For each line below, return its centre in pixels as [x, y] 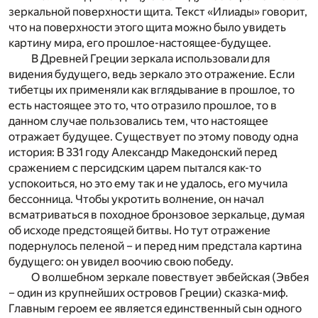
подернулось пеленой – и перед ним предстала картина [155, 246]
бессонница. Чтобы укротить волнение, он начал [136, 199]
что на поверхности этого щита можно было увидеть [147, 27]
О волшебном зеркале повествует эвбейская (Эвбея [170, 277]
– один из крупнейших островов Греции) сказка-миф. [148, 292]
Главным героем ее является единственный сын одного [155, 308]
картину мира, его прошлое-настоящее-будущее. [140, 43]
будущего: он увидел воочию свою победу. [121, 261]
